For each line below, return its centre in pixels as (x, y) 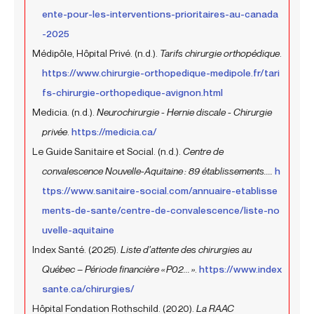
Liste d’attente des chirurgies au (186, 249)
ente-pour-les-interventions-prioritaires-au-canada (160, 13)
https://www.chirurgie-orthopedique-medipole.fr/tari (161, 72)
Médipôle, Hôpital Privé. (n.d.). (96, 53)
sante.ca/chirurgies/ (88, 288)
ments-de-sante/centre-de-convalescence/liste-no (161, 210)
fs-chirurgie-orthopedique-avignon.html (132, 92)
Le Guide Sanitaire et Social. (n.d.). (108, 151)
